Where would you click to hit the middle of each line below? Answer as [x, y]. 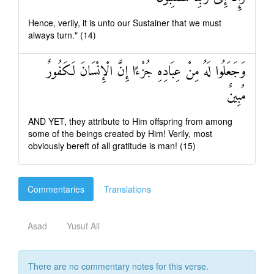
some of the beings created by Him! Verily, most [120, 133]
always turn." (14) [62, 35]
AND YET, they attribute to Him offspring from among [130, 121]
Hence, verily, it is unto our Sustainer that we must [125, 23]
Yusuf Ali [83, 226]
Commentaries [56, 189]
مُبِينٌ [236, 96]
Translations [128, 189]
